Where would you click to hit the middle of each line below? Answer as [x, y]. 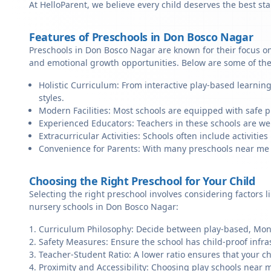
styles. [51, 98]
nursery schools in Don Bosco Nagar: [104, 207]
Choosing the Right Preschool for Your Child [142, 181]
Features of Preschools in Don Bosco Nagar [141, 37]
